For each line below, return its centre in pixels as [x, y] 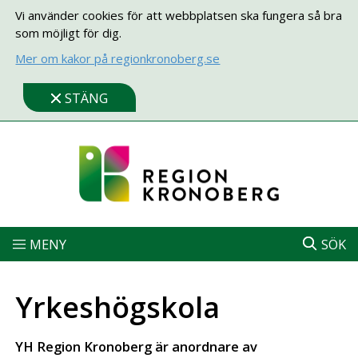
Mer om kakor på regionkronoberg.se [118, 58]
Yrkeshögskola [118, 307]
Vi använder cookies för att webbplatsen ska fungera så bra [179, 15]
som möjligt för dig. [69, 33]
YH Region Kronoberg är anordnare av [137, 346]
